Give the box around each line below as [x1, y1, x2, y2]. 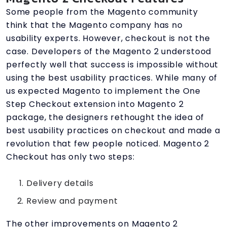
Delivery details [26, 177, 94, 189]
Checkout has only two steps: [6, 150, 135, 163]
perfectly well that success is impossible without [6, 58, 219, 70]
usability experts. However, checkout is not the [6, 32, 210, 44]
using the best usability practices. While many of [6, 71, 218, 84]
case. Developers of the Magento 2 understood [6, 45, 212, 57]
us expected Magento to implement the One [6, 85, 201, 97]
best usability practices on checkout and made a [6, 124, 220, 136]
